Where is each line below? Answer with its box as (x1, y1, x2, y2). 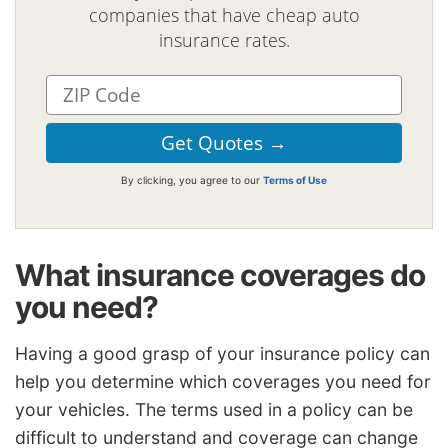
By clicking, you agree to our (121, 173, 263, 186)
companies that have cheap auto (88, 2, 360, 27)
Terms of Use (263, 173, 327, 186)
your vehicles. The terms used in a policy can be (15, 399, 413, 421)
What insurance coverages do (15, 256, 425, 293)
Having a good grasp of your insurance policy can (15, 343, 430, 365)
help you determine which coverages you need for (15, 371, 431, 393)
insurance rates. (158, 27, 290, 52)
